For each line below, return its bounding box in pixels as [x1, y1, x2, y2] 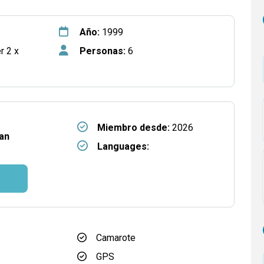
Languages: [97, 141, 149, 152]
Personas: [79, 45, 126, 57]
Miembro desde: [97, 122, 170, 133]
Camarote [96, 232, 136, 243]
